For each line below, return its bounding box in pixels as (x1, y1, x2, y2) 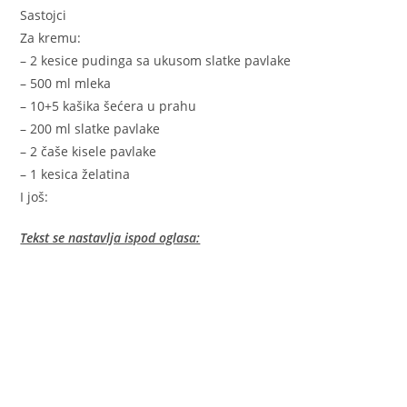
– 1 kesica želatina (20, 165, 131, 184)
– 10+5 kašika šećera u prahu (20, 97, 197, 115)
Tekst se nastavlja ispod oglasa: (20, 229, 201, 247)
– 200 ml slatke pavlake (20, 120, 161, 138)
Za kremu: (20, 29, 82, 47)
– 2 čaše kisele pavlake (20, 143, 157, 161)
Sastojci (20, 6, 67, 25)
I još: (20, 188, 49, 206)
